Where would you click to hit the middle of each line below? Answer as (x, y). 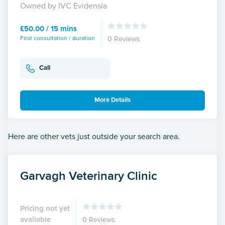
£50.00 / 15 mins (48, 28)
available (35, 219)
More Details (113, 100)
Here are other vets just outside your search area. (94, 136)
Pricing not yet (45, 208)
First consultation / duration (58, 38)
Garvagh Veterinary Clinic (89, 175)
